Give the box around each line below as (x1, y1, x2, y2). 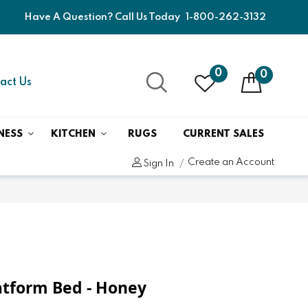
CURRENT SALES (182, 129, 264, 139)
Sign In (143, 158, 175, 168)
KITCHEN (51, 129, 96, 139)
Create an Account (188, 157, 275, 167)
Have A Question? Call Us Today (24, 12, 183, 22)
